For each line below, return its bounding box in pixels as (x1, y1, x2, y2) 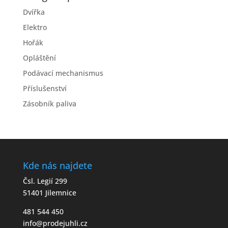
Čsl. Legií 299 (22, 176, 67, 186)
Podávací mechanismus (22, 68, 103, 78)
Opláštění (22, 53, 56, 63)
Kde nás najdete (22, 159, 92, 172)
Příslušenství (22, 83, 67, 94)
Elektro (22, 22, 47, 33)
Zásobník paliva (22, 99, 76, 109)
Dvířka (22, 7, 45, 17)
